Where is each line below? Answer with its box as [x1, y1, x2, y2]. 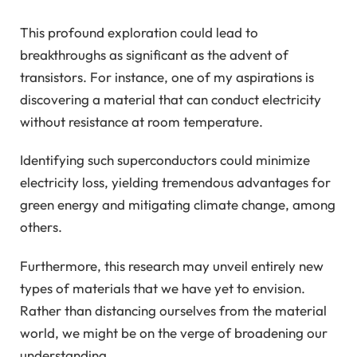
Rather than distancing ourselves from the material [20, 301, 327, 319]
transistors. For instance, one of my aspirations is [20, 68, 314, 85]
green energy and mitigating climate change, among [20, 196, 335, 214]
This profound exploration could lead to [20, 23, 258, 41]
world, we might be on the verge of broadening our [20, 324, 328, 341]
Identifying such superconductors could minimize [20, 151, 310, 169]
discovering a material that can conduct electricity [20, 90, 321, 108]
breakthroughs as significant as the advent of [20, 45, 288, 63]
